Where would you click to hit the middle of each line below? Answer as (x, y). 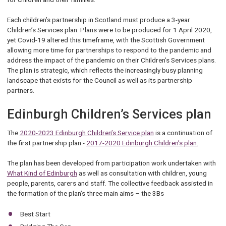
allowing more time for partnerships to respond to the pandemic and (109, 50)
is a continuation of (183, 133)
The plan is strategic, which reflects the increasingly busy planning (105, 70)
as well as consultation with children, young (142, 173)
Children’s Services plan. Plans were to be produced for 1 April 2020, (109, 30)
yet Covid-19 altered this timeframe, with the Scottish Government (106, 40)
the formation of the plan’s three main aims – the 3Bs (85, 193)
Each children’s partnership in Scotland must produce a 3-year (98, 20)
